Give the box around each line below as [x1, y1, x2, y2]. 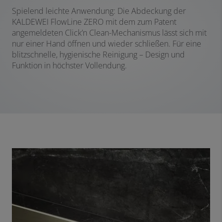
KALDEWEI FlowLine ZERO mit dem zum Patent [12, 16, 176, 28]
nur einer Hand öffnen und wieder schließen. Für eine [12, 38, 201, 50]
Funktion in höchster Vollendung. [12, 60, 127, 71]
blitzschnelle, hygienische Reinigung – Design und [12, 49, 185, 60]
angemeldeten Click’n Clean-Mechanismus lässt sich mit [12, 27, 207, 39]
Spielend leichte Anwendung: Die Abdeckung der [12, 5, 186, 17]
